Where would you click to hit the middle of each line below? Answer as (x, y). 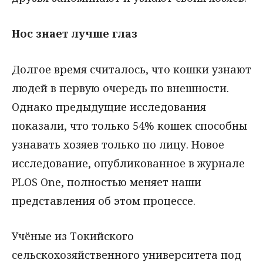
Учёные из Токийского (73, 236)
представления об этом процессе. (104, 200)
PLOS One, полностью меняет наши (107, 182)
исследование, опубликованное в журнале (128, 163)
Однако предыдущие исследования (109, 107)
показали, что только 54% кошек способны (129, 125)
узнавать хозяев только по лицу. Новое (118, 144)
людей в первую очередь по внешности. (120, 88)
